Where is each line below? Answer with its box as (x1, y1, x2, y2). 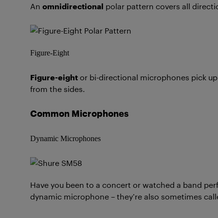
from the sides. (30, 84, 87, 93)
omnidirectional (42, 1, 104, 11)
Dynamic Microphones (30, 134, 101, 143)
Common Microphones (30, 108, 128, 118)
